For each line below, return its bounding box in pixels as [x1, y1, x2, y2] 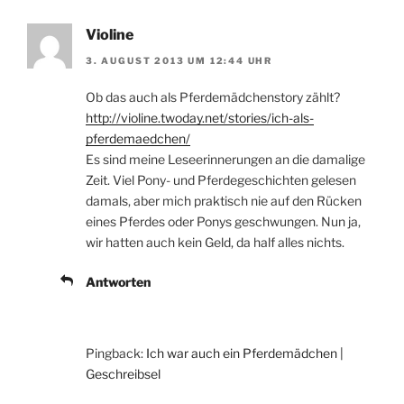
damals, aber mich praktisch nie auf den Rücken [86, 192, 362, 208]
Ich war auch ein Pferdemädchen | [146, 344, 344, 361]
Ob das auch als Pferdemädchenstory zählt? [86, 88, 340, 105]
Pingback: [86, 344, 146, 361]
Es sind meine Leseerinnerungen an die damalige [86, 151, 365, 167]
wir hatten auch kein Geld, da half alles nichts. [86, 234, 344, 250]
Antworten [86, 273, 151, 289]
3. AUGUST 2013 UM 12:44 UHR [86, 54, 273, 66]
